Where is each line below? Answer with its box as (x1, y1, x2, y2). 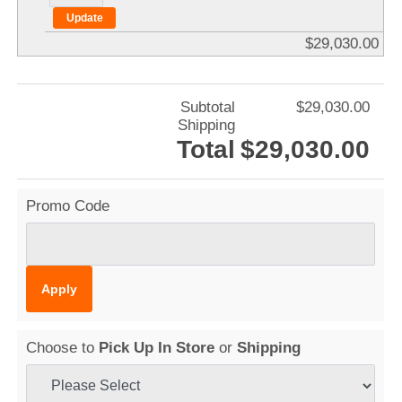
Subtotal (180, 98, 236, 116)
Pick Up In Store (99, 338, 215, 356)
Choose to (26, 338, 100, 356)
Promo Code (26, 197, 110, 214)
